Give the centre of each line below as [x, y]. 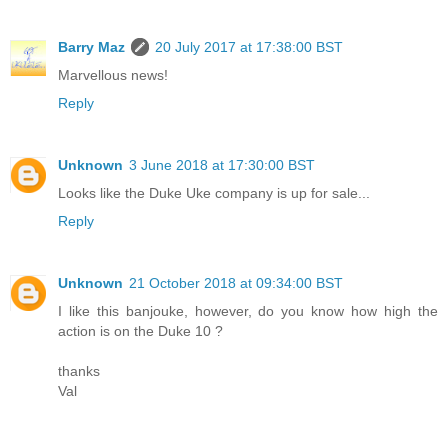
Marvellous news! [113, 74]
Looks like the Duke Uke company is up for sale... [214, 192]
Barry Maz [91, 46]
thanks [79, 370]
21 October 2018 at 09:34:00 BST [236, 282]
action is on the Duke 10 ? [140, 330]
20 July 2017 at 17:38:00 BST [249, 46]
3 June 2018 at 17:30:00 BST [222, 164]
